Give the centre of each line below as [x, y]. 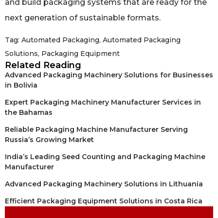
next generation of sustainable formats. [83, 18]
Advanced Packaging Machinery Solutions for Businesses [109, 75]
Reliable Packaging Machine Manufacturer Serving [96, 129]
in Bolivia [21, 85]
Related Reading [43, 65]
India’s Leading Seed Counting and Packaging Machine [105, 156]
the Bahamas [29, 112]
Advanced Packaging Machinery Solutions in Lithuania [104, 184]
